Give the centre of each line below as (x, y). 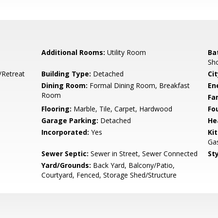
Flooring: (57, 109)
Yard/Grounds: (66, 165)
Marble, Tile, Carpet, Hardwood (122, 109)
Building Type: (66, 74)
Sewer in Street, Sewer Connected (143, 154)
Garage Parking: (70, 120)
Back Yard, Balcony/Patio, (133, 165)
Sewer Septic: (65, 154)
